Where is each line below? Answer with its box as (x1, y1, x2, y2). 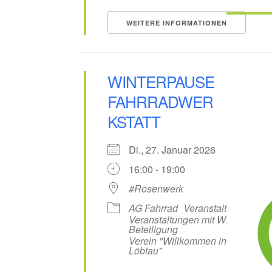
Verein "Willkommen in (128, 234, 226, 248)
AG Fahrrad (128, 201, 178, 216)
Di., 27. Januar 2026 (128, 143, 225, 157)
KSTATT (107, 110, 160, 133)
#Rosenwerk (128, 182, 183, 196)
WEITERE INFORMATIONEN (126, 18, 227, 27)
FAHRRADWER (107, 90, 213, 113)
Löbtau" (128, 243, 162, 258)
